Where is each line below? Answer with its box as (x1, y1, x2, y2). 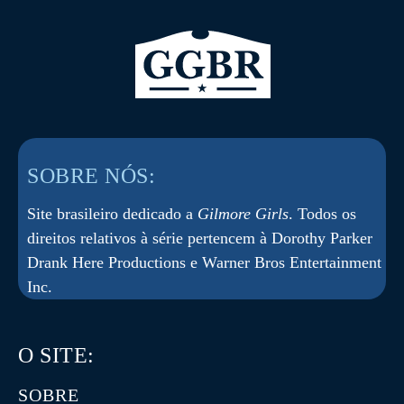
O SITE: (18, 343, 95, 367)
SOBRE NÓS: (27, 163, 155, 188)
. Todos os (289, 204, 356, 223)
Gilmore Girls (197, 204, 289, 223)
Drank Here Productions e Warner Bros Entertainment (27, 252, 381, 271)
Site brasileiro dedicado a (27, 204, 197, 223)
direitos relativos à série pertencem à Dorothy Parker (27, 228, 372, 247)
